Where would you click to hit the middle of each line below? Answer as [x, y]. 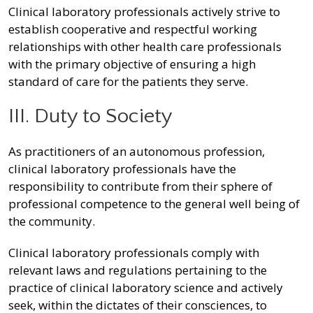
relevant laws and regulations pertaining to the [138, 270]
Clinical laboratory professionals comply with [134, 253]
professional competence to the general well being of [154, 204]
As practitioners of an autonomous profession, [137, 152]
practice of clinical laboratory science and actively [146, 288]
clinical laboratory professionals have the [122, 169]
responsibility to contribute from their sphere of [140, 187]
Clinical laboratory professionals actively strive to [144, 12]
